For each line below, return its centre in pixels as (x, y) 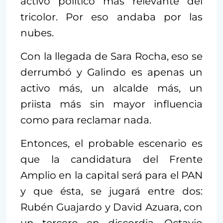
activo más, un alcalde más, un (111, 88)
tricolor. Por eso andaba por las (111, 17)
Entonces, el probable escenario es (111, 143)
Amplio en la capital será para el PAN (111, 175)
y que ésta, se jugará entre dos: (111, 191)
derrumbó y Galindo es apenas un (111, 72)
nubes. (37, 33)
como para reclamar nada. (86, 120)
